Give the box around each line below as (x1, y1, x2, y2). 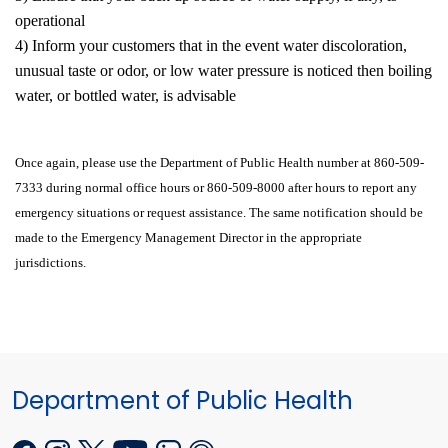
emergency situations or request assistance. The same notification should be (15, 204, 423, 220)
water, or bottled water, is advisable (15, 86, 236, 104)
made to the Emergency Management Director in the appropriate (15, 229, 362, 245)
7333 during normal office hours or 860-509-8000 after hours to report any (15, 179, 417, 195)
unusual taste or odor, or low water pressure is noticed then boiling (15, 61, 432, 79)
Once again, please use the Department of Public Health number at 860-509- (15, 154, 424, 170)
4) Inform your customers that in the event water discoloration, (15, 36, 407, 54)
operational (15, 11, 85, 29)
